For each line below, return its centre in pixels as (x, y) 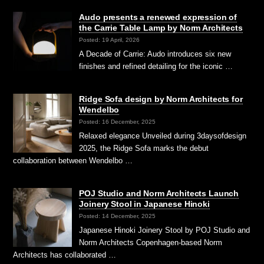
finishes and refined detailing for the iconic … (156, 67)
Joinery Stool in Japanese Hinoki (144, 204)
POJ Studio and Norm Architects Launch (159, 194)
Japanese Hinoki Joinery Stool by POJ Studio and (165, 230)
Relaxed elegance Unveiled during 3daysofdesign (163, 136)
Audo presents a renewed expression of (158, 17)
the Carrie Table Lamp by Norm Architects (161, 28)
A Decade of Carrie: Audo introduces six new (155, 54)
